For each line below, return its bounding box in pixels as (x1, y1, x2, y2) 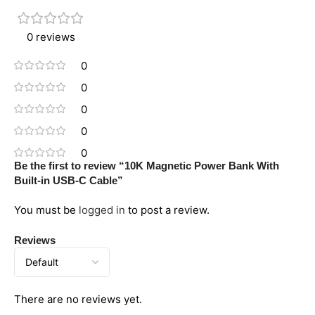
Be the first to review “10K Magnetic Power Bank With (14, 159, 279, 172)
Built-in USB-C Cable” (14, 174, 123, 186)
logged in (79, 202, 125, 217)
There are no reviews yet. (14, 292, 142, 306)
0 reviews (26, 30, 75, 44)
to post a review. (125, 202, 210, 217)
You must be (14, 202, 79, 217)
